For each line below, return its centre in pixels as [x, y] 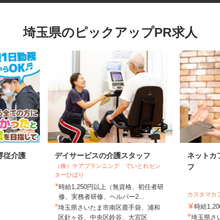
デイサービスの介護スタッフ [108, 165]
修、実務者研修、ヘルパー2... [107, 207]
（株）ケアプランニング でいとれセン [113, 176]
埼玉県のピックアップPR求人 [115, 40]
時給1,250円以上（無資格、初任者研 [117, 197]
